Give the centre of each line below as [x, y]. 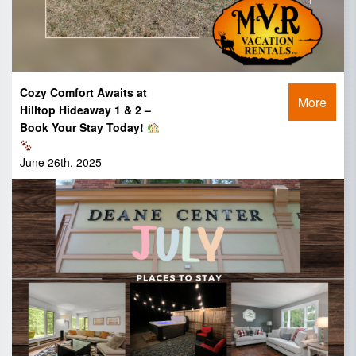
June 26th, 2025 [61, 163]
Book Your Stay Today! [83, 128]
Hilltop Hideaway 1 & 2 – [85, 110]
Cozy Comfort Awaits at [83, 93]
